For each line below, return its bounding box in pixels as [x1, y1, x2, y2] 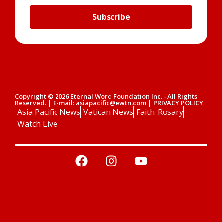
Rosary [158, 106, 183, 117]
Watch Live [17, 118, 57, 129]
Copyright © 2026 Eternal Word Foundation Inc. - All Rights [15, 91, 197, 101]
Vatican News [83, 106, 133, 117]
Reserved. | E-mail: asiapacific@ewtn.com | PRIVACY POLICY [15, 98, 203, 107]
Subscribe [92, 11, 130, 23]
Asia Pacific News [17, 106, 80, 117]
